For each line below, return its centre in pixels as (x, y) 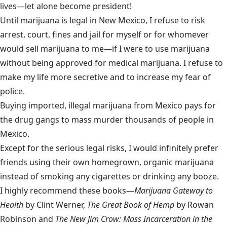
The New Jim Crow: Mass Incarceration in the (134, 219)
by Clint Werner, (55, 205)
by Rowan (194, 205)
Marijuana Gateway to (174, 191)
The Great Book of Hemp (131, 205)
